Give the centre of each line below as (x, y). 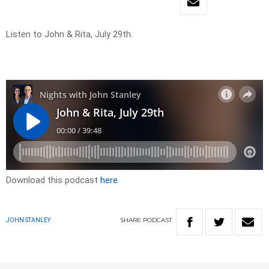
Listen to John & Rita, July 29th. (69, 35)
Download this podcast (53, 180)
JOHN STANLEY (28, 220)
